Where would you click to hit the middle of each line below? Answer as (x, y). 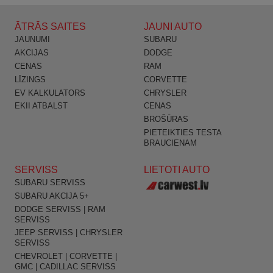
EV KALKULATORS (50, 93)
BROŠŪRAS (166, 119)
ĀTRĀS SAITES (50, 27)
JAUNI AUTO (173, 27)
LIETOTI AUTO (177, 169)
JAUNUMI (32, 40)
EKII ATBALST (41, 106)
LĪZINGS (30, 79)
